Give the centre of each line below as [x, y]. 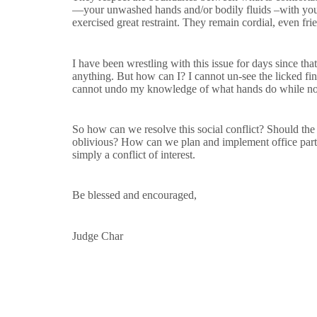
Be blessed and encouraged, [136, 195]
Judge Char [98, 236]
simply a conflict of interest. [135, 155]
